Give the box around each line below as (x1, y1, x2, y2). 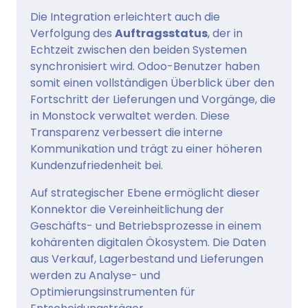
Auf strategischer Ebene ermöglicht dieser (30, 185, 260, 201)
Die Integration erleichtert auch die (30, 9, 220, 25)
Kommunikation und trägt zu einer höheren (30, 141, 262, 157)
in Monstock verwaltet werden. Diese (30, 108, 230, 124)
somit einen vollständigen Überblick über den (30, 75, 274, 91)
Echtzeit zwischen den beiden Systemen (30, 42, 247, 58)
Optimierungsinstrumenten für (30, 284, 195, 300)
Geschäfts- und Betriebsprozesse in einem (30, 218, 261, 234)
